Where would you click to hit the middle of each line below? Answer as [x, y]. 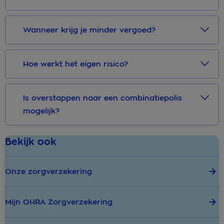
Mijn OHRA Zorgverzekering [59, 202]
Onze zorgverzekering [48, 172]
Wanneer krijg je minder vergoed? [89, 30]
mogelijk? [41, 111]
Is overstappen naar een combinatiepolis [102, 98]
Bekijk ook [31, 142]
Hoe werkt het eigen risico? [78, 64]
